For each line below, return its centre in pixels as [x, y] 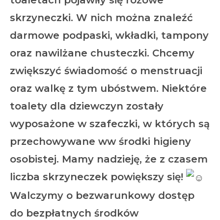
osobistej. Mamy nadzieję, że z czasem [109, 159]
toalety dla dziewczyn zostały [87, 106]
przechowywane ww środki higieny [100, 141]
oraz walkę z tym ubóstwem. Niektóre [108, 88]
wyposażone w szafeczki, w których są [110, 124]
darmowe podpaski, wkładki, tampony [109, 35]
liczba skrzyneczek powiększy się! [98, 177]
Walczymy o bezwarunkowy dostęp [102, 195]
